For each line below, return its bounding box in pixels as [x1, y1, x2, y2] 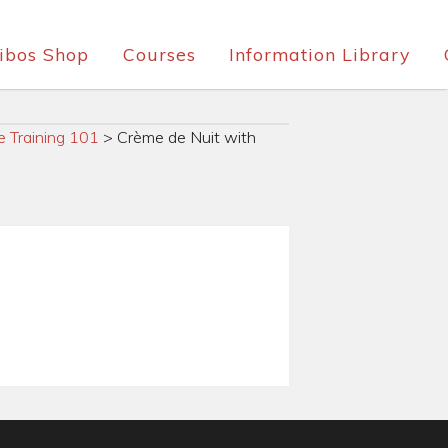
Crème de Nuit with [116, 127, 256, 147]
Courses [122, 43, 196, 66]
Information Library [229, 43, 411, 66]
